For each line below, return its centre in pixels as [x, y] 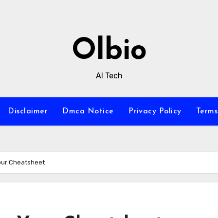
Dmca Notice [88, 111]
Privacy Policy [155, 111]
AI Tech [109, 76]
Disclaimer [28, 111]
